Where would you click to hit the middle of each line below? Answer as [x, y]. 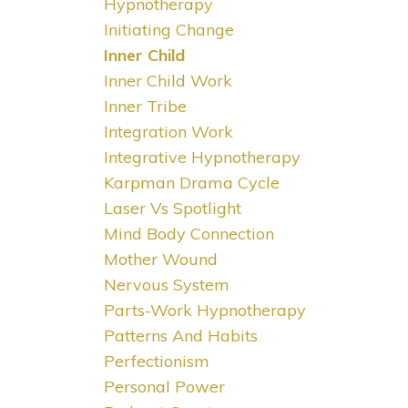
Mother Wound [160, 260]
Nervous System [166, 285]
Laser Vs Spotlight [172, 209]
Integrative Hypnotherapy [202, 158]
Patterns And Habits [180, 336]
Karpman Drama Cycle [191, 183]
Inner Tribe [145, 107]
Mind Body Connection [189, 234]
